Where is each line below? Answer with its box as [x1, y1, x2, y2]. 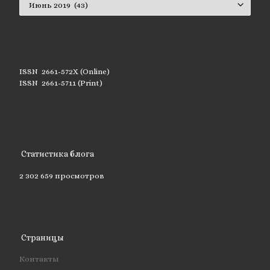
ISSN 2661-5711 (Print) [19, 78, 102, 88]
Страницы [21, 232, 64, 242]
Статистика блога [21, 149, 95, 159]
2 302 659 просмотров [19, 171, 104, 180]
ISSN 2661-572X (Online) [19, 67, 110, 77]
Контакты [19, 254, 59, 264]
